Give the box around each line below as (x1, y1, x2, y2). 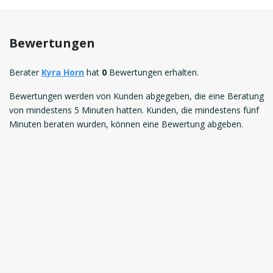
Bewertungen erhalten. (107, 66, 199, 79)
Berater (9, 66, 41, 79)
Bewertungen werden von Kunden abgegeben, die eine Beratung (9, 90, 264, 102)
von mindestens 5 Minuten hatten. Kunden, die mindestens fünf (9, 104, 259, 116)
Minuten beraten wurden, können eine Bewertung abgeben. (9, 118, 243, 130)
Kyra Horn (41, 66, 84, 79)
